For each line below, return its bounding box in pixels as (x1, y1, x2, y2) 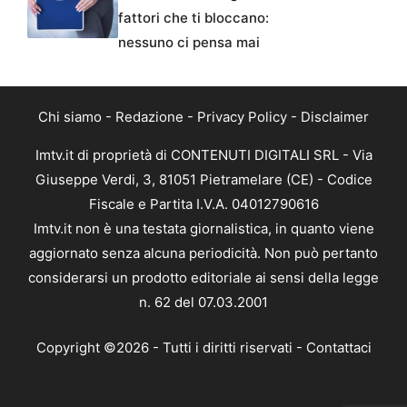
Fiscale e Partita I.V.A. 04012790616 (88, 195, 319, 213)
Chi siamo (38, 108, 102, 126)
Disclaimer (301, 108, 369, 126)
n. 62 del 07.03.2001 (139, 293, 268, 312)
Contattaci (305, 338, 372, 356)
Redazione (115, 108, 184, 126)
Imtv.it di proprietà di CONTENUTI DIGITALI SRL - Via (35, 146, 372, 164)
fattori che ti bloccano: (118, 9, 269, 27)
